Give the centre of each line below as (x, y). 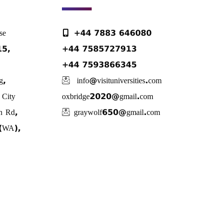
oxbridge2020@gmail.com (107, 97)
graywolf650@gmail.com (117, 112)
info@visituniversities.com (117, 81)
